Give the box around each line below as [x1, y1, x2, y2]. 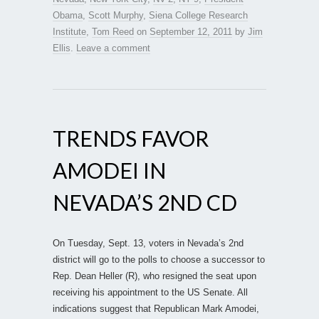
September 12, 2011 [150, 26, 232, 37]
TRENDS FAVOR [53, 125, 209, 151]
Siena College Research [149, 9, 248, 21]
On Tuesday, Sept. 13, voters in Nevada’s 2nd [53, 237, 244, 249]
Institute [53, 26, 86, 37]
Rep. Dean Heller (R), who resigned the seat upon [53, 270, 256, 281]
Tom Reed [92, 26, 134, 37]
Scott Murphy [88, 9, 143, 21]
